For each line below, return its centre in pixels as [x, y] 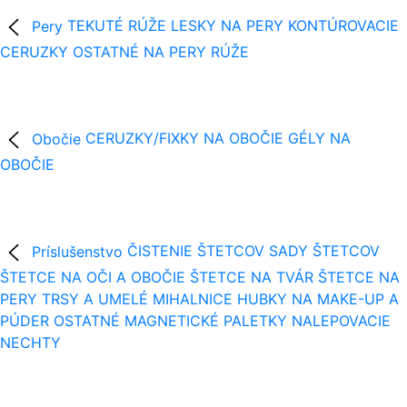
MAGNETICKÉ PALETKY [206, 321]
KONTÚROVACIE [343, 26]
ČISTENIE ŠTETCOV [196, 251]
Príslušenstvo [77, 251]
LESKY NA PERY [227, 26]
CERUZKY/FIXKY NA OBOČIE [184, 139]
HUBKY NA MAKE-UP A [318, 299]
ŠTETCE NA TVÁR [252, 278]
